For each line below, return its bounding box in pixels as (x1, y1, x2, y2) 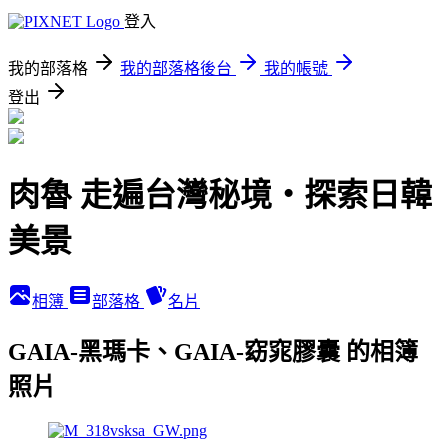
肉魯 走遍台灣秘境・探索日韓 (8, 177, 432, 214)
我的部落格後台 (120, 60, 232, 77)
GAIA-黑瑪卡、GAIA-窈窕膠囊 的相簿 (8, 338, 418, 365)
